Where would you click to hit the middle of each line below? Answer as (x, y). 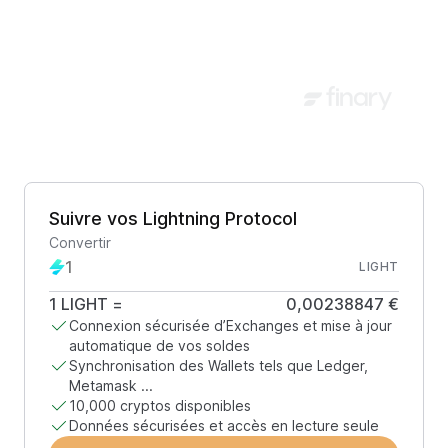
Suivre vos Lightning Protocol (173, 218)
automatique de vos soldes (159, 345)
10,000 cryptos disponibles (160, 405)
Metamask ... (111, 385)
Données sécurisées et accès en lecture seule (224, 425)
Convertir (80, 242)
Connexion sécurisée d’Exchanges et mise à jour (230, 325)
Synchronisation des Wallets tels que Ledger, (218, 365)
